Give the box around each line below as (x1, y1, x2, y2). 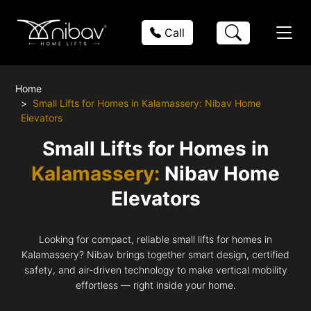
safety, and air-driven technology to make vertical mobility (24, 263, 287, 276)
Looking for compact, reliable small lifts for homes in (39, 233, 272, 245)
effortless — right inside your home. (75, 278, 236, 291)
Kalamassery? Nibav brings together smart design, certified (22, 248, 289, 260)
